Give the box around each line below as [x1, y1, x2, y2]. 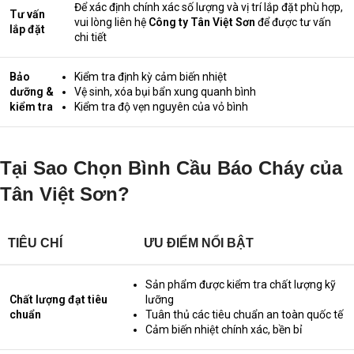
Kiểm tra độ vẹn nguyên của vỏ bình [74, 100, 248, 113]
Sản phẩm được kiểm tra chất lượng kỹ [145, 277, 336, 291]
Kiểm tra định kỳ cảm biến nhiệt [74, 70, 227, 83]
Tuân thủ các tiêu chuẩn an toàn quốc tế [145, 307, 343, 321]
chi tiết [74, 30, 107, 43]
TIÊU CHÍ [8, 235, 62, 250]
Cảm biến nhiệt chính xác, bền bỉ [145, 322, 302, 336]
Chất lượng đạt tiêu [9, 292, 107, 306]
